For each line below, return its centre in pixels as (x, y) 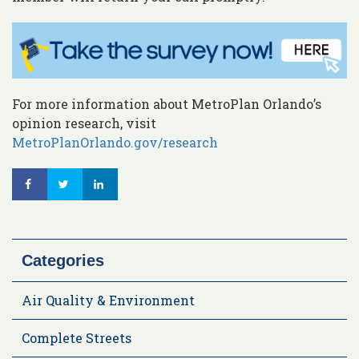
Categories (63, 260)
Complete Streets (77, 337)
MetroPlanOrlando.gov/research (117, 142)
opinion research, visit (84, 123)
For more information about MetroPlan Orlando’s (167, 103)
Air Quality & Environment (108, 300)
